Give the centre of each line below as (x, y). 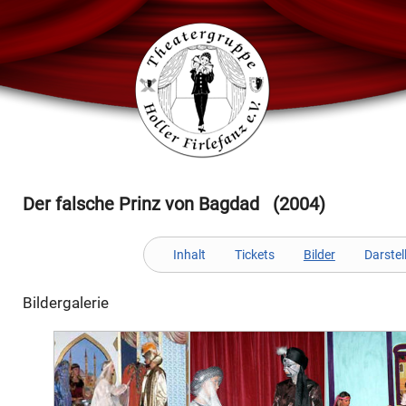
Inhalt (189, 255)
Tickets (254, 255)
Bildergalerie (65, 303)
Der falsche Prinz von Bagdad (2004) (174, 204)
